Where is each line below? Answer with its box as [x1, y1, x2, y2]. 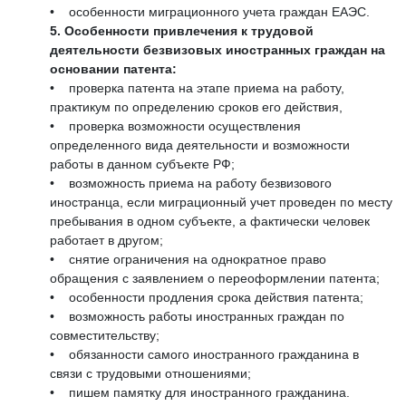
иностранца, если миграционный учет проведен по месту [50, 195, 392, 210]
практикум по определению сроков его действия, [50, 100, 343, 115]
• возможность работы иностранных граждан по [50, 309, 344, 324]
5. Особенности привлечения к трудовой [50, 24, 314, 39]
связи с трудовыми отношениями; [50, 366, 251, 382]
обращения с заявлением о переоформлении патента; [50, 271, 380, 286]
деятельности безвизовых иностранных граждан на [50, 43, 385, 58]
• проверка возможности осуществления [50, 119, 301, 134]
